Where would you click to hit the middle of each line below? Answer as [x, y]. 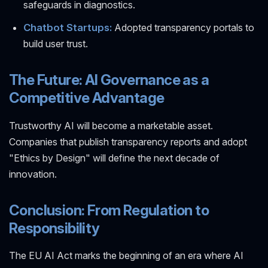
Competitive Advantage [87, 98]
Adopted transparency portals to [183, 28]
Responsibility [54, 228]
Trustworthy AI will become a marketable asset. [111, 125]
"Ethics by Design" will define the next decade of [114, 158]
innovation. [33, 174]
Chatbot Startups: [68, 28]
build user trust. [56, 44]
